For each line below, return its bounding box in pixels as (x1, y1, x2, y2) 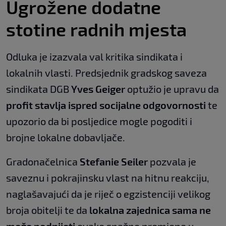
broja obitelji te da (6, 204, 89, 216)
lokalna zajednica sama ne (89, 204, 211, 216)
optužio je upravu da (125, 83, 219, 95)
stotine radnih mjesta (6, 18, 187, 40)
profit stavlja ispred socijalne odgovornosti (6, 99, 206, 111)
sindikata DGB (6, 83, 71, 95)
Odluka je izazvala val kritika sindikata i (6, 50, 183, 63)
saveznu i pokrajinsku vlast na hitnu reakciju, (6, 172, 209, 184)
